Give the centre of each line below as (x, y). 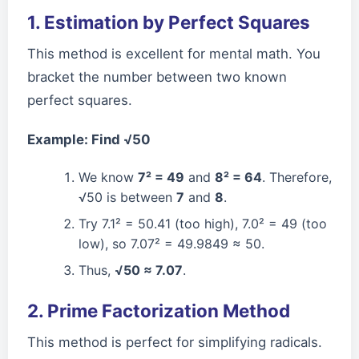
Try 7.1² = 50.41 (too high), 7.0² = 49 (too (203, 223)
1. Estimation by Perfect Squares (169, 22)
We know (108, 177)
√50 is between (127, 197)
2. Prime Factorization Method (159, 310)
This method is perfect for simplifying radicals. (175, 342)
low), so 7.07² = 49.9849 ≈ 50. (171, 243)
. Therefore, (297, 177)
